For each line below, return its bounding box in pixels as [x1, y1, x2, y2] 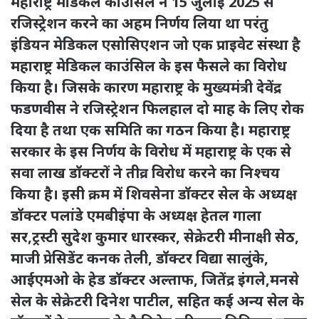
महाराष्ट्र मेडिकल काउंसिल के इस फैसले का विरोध [11, 56, 287, 75]
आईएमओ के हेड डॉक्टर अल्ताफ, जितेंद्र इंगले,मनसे [11, 269, 299, 289]
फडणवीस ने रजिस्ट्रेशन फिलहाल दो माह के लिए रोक [11, 98, 304, 118]
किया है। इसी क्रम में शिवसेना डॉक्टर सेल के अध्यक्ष [11, 184, 297, 204]
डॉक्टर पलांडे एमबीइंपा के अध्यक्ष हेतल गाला [11, 205, 261, 225]
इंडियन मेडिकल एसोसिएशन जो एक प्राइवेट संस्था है [11, 34, 300, 54]
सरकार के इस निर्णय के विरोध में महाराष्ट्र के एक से [11, 141, 291, 161]
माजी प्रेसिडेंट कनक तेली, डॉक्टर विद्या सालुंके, [11, 248, 268, 268]
